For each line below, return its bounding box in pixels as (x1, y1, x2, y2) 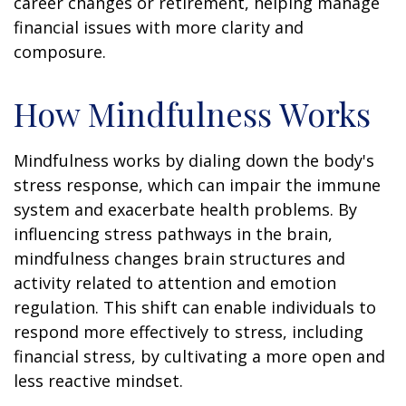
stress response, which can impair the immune (14, 173, 381, 196)
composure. (14, 40, 106, 63)
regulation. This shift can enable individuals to (14, 295, 376, 318)
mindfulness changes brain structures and (14, 246, 345, 269)
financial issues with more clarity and (14, 15, 304, 38)
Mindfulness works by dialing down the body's (14, 149, 374, 171)
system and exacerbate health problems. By (14, 198, 357, 220)
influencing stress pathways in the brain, (14, 222, 333, 245)
